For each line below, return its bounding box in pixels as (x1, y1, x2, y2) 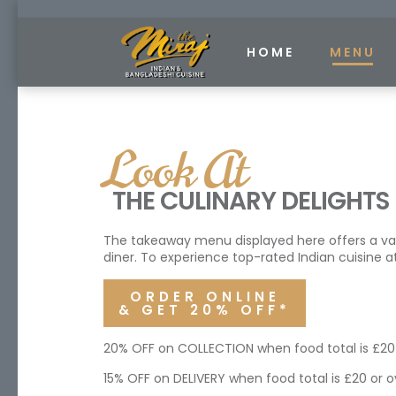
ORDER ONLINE (129, 287, 280, 306)
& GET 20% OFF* (118, 301, 291, 319)
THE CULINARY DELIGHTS (112, 184, 389, 218)
